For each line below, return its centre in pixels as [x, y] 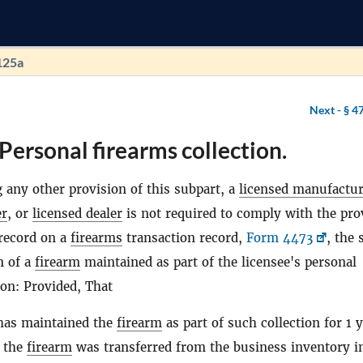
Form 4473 [280, 238]
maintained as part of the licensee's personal [218, 262]
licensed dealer [77, 214]
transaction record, [184, 238]
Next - [327, 110]
